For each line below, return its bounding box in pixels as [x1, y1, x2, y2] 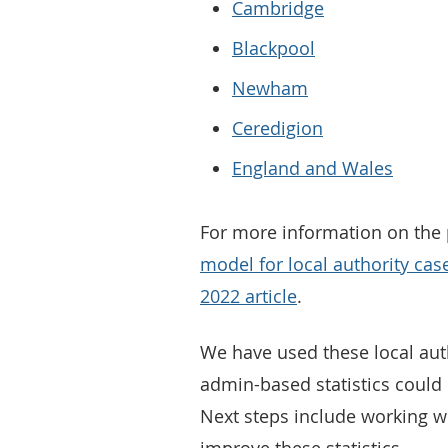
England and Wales [232, 156, 393, 181]
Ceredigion [232, 116, 323, 141]
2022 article [200, 284, 297, 309]
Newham [232, 76, 308, 101]
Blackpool [232, 36, 315, 61]
